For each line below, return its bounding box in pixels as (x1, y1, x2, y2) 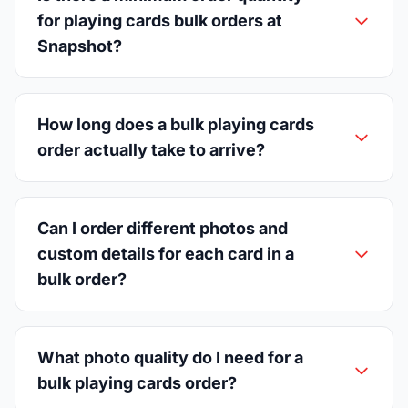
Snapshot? (37, 36, 122, 56)
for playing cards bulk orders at (37, 10, 282, 30)
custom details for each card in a (37, 243, 294, 263)
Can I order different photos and (37, 218, 288, 238)
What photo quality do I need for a (37, 347, 303, 367)
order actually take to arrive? (37, 139, 265, 159)
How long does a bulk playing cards (37, 114, 314, 134)
